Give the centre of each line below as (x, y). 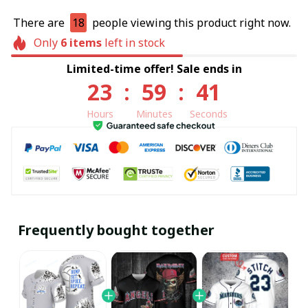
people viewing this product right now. (190, 23)
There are (40, 23)
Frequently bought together (116, 230)
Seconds (208, 113)
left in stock (133, 43)
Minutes (154, 113)
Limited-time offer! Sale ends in (154, 68)
